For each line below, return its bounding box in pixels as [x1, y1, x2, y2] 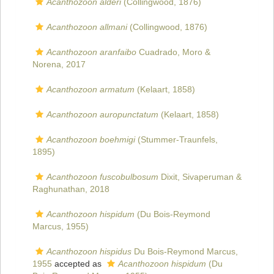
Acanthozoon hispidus [46, 246, 131, 257]
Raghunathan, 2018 [32, 184, 109, 194]
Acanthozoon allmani [46, 22, 127, 32]
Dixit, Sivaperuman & [158, 172, 242, 182]
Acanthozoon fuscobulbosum [46, 172, 158, 182]
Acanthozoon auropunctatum [46, 109, 158, 120]
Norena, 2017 [32, 59, 86, 70]
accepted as [52, 259, 104, 269]
